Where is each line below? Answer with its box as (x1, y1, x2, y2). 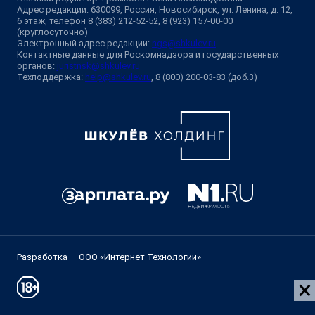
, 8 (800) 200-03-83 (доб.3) (151, 71, 257, 82)
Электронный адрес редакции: (17, 37, 152, 49)
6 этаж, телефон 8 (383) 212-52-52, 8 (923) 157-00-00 (17, 15, 233, 26)
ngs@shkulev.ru (152, 37, 216, 49)
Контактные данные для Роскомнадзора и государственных (17, 49, 278, 60)
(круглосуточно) (17, 26, 88, 37)
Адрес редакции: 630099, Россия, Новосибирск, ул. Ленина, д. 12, (17, 4, 292, 15)
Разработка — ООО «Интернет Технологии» (17, 252, 201, 262)
